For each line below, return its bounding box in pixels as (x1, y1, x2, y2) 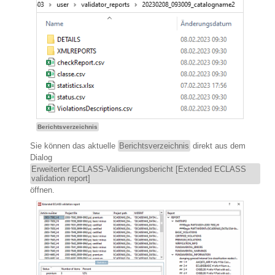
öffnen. (30, 185, 55, 195)
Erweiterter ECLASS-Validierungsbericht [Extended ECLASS (31, 165, 246, 174)
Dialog (30, 153, 52, 163)
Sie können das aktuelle (30, 141, 118, 151)
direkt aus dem (190, 141, 246, 151)
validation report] (31, 174, 90, 184)
